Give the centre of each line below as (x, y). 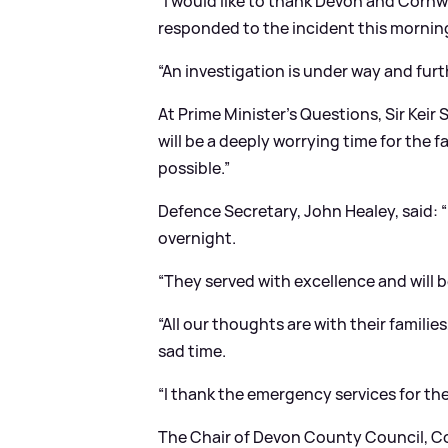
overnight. (197, 237)
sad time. (192, 350)
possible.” (194, 167)
